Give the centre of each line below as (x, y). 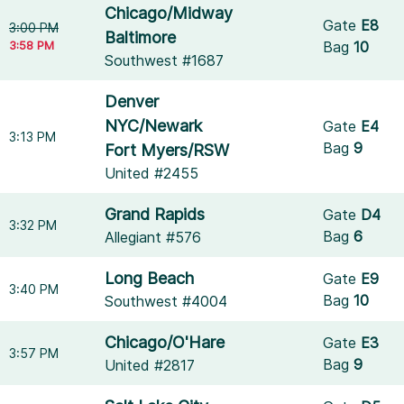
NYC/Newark (154, 126)
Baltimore (141, 37)
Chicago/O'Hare (165, 342)
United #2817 (150, 365)
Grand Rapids (155, 214)
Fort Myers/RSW (167, 150)
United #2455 (152, 173)
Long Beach (150, 278)
